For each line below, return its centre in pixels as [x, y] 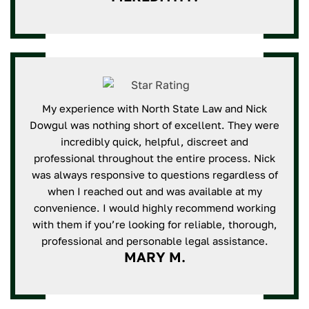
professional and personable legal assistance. [154, 241]
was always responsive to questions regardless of [154, 175]
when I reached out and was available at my [154, 191]
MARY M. [154, 257]
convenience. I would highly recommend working [154, 208]
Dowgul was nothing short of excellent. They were [154, 125]
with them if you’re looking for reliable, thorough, [154, 224]
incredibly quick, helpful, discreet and [154, 141]
